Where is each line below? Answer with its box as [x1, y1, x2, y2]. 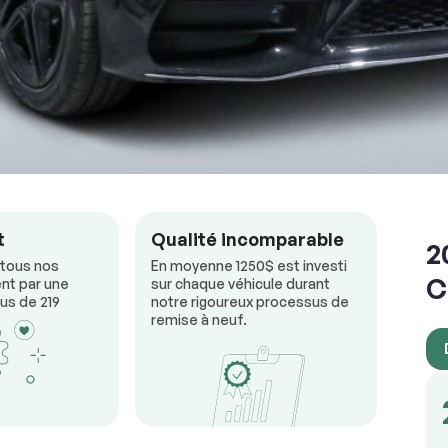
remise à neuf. [151, 311, 247, 329]
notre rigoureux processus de [151, 293, 349, 311]
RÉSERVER [305, 5, 388, 25]
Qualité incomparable [151, 228, 344, 251]
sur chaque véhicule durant [151, 275, 330, 293]
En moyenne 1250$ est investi [151, 257, 347, 275]
